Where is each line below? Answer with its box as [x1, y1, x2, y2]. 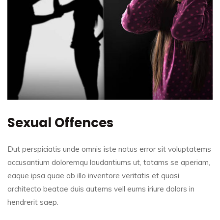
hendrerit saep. [7, 197, 58, 207]
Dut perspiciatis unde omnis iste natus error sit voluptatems [7, 144, 211, 154]
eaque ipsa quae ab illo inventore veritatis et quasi [7, 171, 179, 181]
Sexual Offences [7, 114, 113, 132]
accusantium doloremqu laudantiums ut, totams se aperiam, [7, 158, 210, 167]
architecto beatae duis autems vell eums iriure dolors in [7, 184, 194, 194]
